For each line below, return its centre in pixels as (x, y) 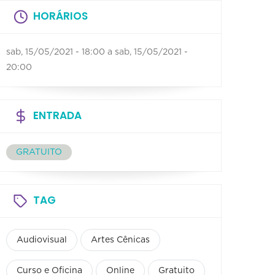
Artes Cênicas (120, 240)
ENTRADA (57, 115)
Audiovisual (42, 240)
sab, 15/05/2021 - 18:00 (56, 52)
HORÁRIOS (60, 16)
